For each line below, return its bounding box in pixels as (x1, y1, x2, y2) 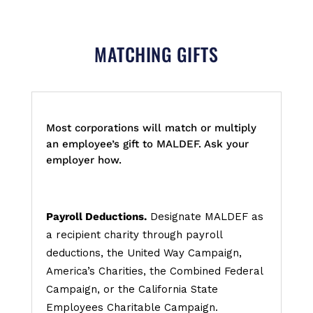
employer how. (45, 154, 122, 167)
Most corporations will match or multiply (45, 122, 256, 135)
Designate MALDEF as (146, 210, 263, 224)
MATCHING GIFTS (94, 41, 219, 68)
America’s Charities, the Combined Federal (45, 265, 263, 278)
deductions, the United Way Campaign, (45, 247, 242, 260)
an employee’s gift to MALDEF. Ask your (45, 138, 249, 151)
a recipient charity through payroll (45, 228, 222, 242)
